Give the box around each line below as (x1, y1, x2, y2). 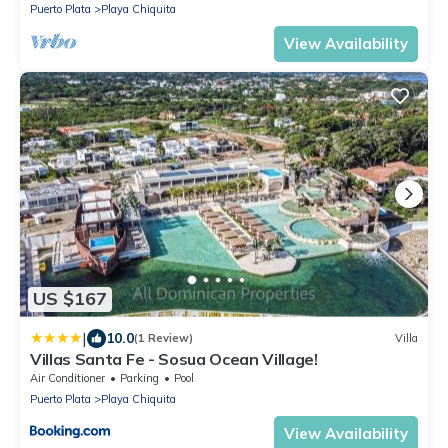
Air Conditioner (30, 370, 105, 385)
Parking (120, 370, 159, 385)
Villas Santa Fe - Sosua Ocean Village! (30, 348, 318, 369)
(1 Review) (134, 331, 193, 346)
